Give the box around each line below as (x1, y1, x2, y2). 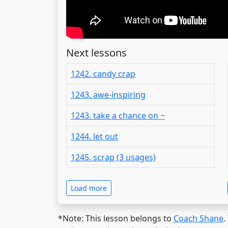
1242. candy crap (71, 68, 135, 79)
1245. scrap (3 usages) (71, 151, 156, 163)
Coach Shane (174, 212, 223, 224)
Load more (71, 183, 107, 193)
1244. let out (71, 130, 118, 142)
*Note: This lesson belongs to (58, 212, 174, 224)
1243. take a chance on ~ (71, 109, 165, 121)
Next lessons (66, 45, 127, 60)
